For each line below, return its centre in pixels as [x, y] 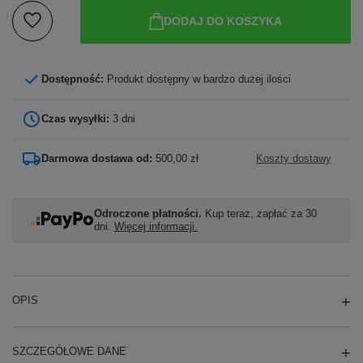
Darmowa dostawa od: [98, 158]
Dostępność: [74, 79]
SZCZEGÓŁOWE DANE [69, 351]
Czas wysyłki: [77, 118]
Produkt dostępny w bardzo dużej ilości [199, 79]
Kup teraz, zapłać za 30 [259, 213]
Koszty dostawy [294, 158]
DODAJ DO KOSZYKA [222, 21]
